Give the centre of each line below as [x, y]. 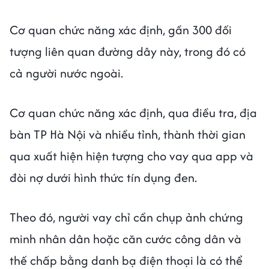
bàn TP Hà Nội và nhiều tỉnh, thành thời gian [128, 134]
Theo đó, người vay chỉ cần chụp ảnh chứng [126, 217]
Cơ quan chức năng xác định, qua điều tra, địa [133, 113]
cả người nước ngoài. [66, 73]
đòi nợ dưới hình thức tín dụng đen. [103, 178]
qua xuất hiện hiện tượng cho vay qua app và [131, 156]
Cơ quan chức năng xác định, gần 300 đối [121, 30]
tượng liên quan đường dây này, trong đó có [128, 52]
